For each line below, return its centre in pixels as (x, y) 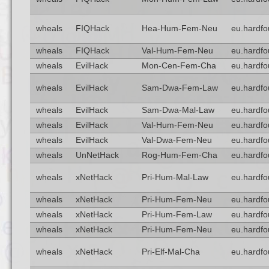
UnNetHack (97, 155)
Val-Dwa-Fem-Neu (177, 140)
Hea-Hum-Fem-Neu (179, 29)
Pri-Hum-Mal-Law (175, 177)
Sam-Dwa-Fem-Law (180, 88)
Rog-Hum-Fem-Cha (179, 155)
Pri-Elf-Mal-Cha (171, 252)
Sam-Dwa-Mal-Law (178, 110)
